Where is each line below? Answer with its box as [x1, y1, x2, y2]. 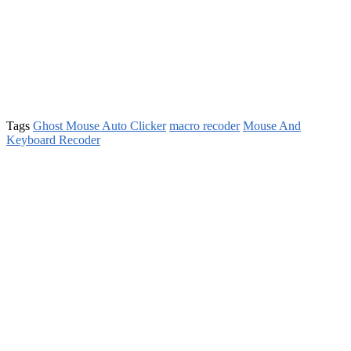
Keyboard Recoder [6, 132, 100, 147]
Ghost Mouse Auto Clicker [33, 118, 166, 132]
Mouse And [243, 118, 301, 132]
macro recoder [169, 118, 240, 132]
